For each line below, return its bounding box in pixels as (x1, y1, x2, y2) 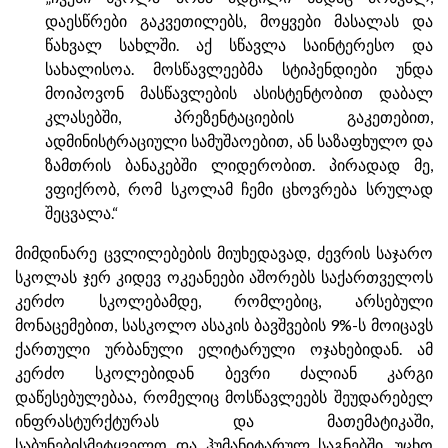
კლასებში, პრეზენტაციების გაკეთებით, (45, 107, 433, 126)
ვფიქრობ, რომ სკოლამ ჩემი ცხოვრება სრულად (45, 179, 433, 198)
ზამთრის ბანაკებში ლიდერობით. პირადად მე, (45, 155, 433, 174)
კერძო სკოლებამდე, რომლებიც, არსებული (15, 291, 433, 310)
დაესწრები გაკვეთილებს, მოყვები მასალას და (45, 11, 433, 30)
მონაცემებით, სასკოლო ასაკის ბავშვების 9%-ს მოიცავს (15, 315, 433, 334)
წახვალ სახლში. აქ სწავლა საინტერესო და (45, 35, 433, 54)
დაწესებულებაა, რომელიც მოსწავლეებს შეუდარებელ (15, 387, 433, 406)
